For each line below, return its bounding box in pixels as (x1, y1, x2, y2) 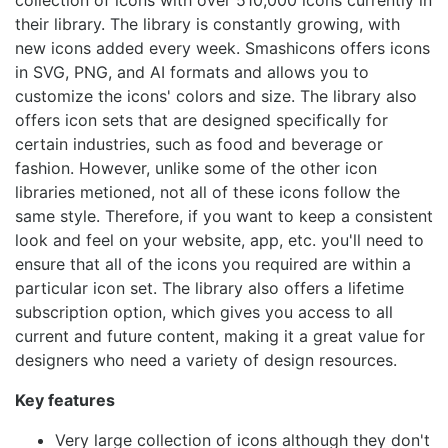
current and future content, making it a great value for (15, 326, 425, 347)
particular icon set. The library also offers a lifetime (15, 278, 404, 299)
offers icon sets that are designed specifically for (15, 110, 388, 131)
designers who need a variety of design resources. (15, 350, 397, 371)
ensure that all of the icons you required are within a (15, 254, 411, 275)
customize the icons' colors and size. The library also (15, 86, 417, 107)
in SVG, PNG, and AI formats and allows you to (15, 62, 369, 83)
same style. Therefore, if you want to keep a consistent (15, 206, 433, 227)
